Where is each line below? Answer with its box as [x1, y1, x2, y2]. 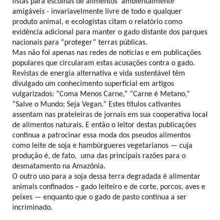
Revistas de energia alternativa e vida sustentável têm [12, 70, 185, 78]
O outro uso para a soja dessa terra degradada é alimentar [12, 173, 200, 181]
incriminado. [12, 204, 53, 212]
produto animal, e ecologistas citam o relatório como [12, 18, 182, 27]
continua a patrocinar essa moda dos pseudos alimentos [12, 132, 191, 140]
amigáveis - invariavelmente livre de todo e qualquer [12, 8, 182, 16]
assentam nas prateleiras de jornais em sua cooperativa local [12, 111, 208, 119]
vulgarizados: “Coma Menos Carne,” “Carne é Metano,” [12, 90, 190, 99]
